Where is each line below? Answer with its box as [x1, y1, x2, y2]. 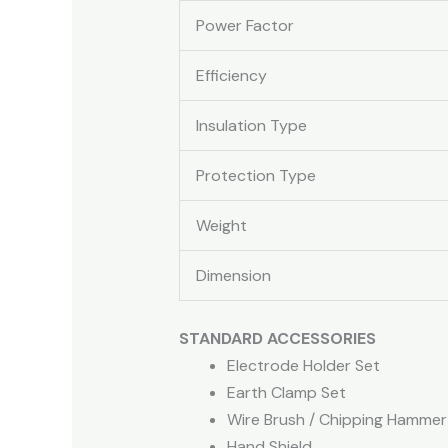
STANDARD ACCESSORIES [178, 327, 376, 349]
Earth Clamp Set [226, 381, 346, 403]
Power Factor [195, 14, 294, 36]
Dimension [195, 264, 271, 286]
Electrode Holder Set [226, 354, 380, 376]
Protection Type [195, 164, 316, 186]
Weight [195, 214, 247, 236]
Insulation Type [195, 114, 307, 136]
